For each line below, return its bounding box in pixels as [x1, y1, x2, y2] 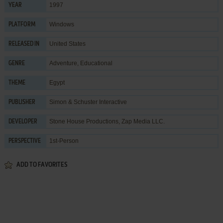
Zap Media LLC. [121, 117, 165, 125]
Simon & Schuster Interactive [49, 98, 127, 106]
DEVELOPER [8, 118, 37, 125]
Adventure [49, 59, 77, 67]
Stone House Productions [49, 117, 118, 125]
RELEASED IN [8, 41, 39, 47]
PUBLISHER [8, 99, 35, 106]
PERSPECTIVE [8, 138, 41, 144]
